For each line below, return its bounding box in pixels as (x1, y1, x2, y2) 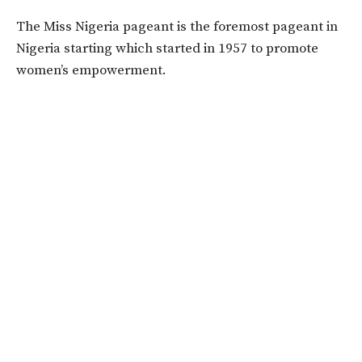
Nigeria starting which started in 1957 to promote (16, 39, 318, 57)
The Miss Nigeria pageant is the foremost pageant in (16, 17, 338, 36)
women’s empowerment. (16, 61, 166, 79)
